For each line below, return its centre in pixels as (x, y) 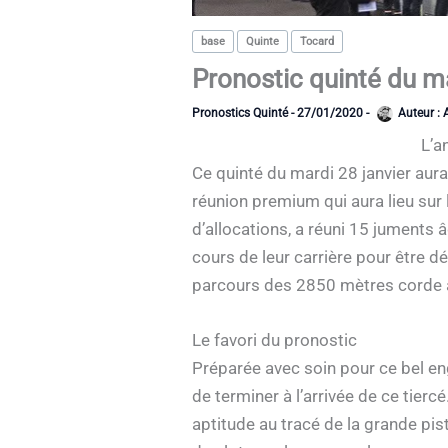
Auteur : (419, 113)
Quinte (262, 42)
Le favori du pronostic (274, 339)
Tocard (317, 42)
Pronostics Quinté (240, 113)
